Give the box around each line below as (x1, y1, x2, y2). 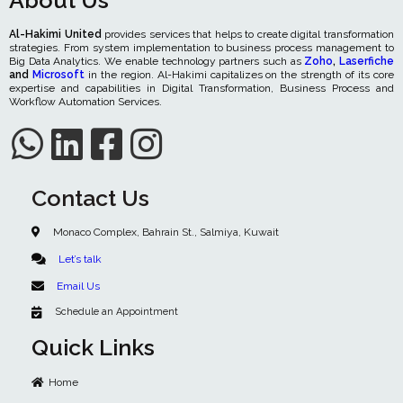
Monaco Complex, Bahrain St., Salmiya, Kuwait (53, 226, 279, 239)
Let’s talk (58, 253, 102, 266)
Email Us (57, 280, 100, 293)
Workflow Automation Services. (9, 95, 162, 109)
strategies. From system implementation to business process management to (9, 41, 394, 55)
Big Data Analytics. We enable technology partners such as (9, 55, 301, 68)
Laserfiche (339, 55, 395, 68)
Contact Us (31, 184, 149, 212)
